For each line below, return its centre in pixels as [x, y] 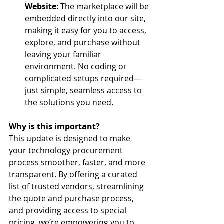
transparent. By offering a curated [74, 174]
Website [41, 6]
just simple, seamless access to [84, 90]
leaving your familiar [64, 54]
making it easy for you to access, [87, 30]
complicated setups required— [83, 78]
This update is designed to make [71, 138]
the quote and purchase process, [72, 198]
